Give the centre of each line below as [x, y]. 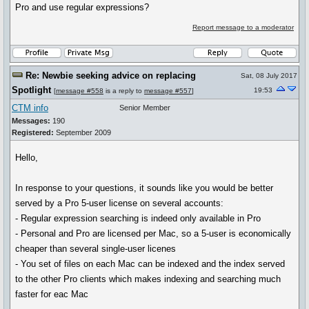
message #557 [168, 91]
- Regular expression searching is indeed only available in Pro [138, 218]
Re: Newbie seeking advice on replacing [111, 76]
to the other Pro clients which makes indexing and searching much [148, 279]
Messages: [31, 121]
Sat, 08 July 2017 [269, 76]
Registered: [33, 132]
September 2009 [82, 132]
